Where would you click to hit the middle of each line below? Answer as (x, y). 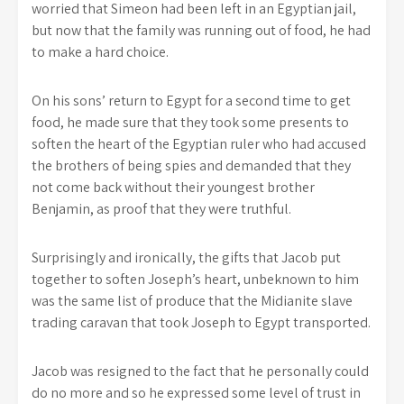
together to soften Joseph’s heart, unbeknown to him (195, 279)
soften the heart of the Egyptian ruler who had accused (199, 144)
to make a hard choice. (100, 52)
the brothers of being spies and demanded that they (191, 165)
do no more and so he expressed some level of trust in (196, 393)
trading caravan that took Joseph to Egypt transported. (201, 322)
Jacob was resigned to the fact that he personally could (200, 371)
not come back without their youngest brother (173, 187)
